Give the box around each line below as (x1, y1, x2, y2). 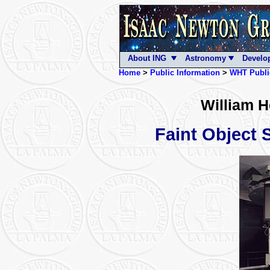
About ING (122, 54, 171, 63)
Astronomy (180, 54, 228, 63)
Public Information (149, 68, 220, 77)
